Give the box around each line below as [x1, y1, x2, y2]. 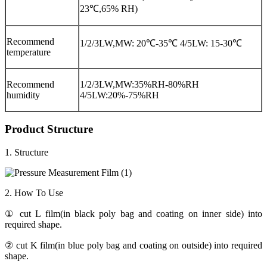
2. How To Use [5, 188, 63, 198]
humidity [7, 89, 40, 100]
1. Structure [5, 147, 48, 158]
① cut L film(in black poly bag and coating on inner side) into [5, 209, 262, 219]
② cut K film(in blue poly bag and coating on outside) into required [5, 240, 262, 251]
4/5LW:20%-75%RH [80, 89, 159, 100]
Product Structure [5, 123, 93, 136]
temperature [7, 46, 51, 57]
